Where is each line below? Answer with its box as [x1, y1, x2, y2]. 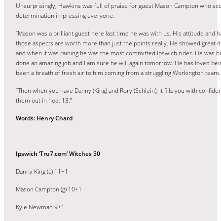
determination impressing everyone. [16, 11, 114, 20]
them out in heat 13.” [16, 96, 72, 105]
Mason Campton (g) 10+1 [16, 184, 82, 193]
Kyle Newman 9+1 [16, 202, 65, 211]
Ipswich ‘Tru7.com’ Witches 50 [16, 149, 100, 158]
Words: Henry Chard [16, 113, 73, 122]
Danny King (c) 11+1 [16, 167, 68, 176]
